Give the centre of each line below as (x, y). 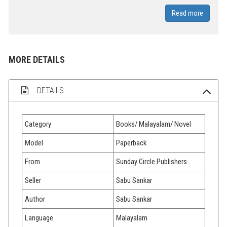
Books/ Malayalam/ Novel (154, 124)
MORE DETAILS (37, 59)
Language (39, 218)
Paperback (131, 143)
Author (35, 199)
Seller (33, 180)
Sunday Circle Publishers (152, 161)
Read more (187, 13)
